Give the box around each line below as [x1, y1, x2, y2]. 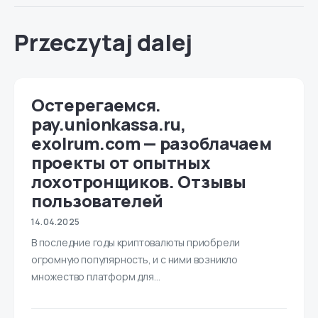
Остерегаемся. [31, 92, 162, 116]
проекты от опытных [31, 150, 211, 174]
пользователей [31, 188, 164, 212]
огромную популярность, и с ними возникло [31, 252, 238, 266]
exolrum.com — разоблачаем [31, 131, 272, 155]
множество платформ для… [31, 269, 160, 283]
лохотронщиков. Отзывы [31, 169, 246, 193]
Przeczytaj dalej [14, 26, 192, 58]
